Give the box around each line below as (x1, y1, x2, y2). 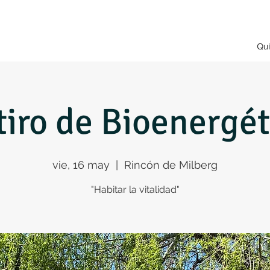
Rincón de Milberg (124, 159, 218, 171)
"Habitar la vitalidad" (90, 184, 180, 195)
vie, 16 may (52, 159, 110, 171)
